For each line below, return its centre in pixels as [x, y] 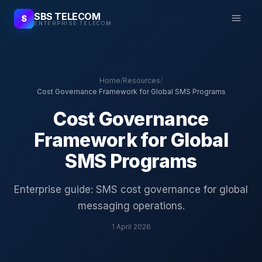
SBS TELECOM [67, 16]
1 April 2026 [131, 227]
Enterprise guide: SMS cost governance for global [131, 189]
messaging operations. [131, 206]
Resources [142, 80]
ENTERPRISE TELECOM [73, 23]
